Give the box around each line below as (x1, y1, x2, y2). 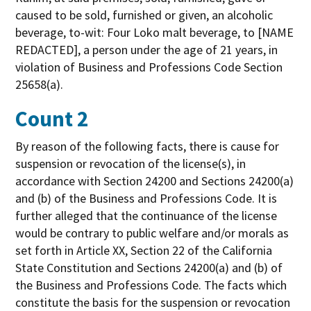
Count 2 (15, 104, 89, 132)
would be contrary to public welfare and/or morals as (15, 224, 289, 241)
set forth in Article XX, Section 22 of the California (15, 242, 273, 258)
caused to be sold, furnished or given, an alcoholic (15, 6, 274, 23)
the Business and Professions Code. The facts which (15, 276, 287, 293)
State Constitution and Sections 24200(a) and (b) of (15, 259, 283, 276)
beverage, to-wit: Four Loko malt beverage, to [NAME (15, 24, 294, 40)
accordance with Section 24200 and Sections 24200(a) (15, 172, 294, 189)
